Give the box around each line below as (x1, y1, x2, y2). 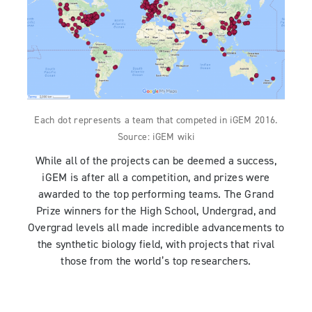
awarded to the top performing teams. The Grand (38, 187, 274, 202)
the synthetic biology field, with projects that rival (37, 237, 275, 252)
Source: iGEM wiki (117, 131, 195, 144)
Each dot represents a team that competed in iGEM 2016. (34, 114, 278, 127)
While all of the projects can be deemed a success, (35, 154, 276, 169)
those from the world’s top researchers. (61, 254, 251, 269)
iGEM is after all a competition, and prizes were (42, 171, 270, 185)
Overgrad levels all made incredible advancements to (27, 221, 285, 235)
